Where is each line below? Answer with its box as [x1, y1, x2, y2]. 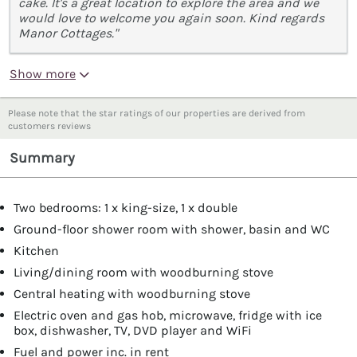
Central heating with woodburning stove [14, 285, 250, 301]
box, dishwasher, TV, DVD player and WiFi [14, 322, 252, 338]
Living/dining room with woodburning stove [14, 264, 273, 280]
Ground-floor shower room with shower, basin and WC [14, 221, 330, 237]
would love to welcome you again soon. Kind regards [18, 10, 324, 25]
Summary [10, 148, 75, 167]
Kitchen [14, 242, 59, 258]
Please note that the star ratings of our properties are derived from [8, 108, 305, 119]
